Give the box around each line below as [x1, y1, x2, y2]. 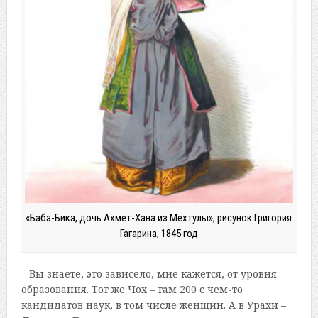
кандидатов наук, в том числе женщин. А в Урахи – [21, 297, 286, 312]
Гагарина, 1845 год [119, 226, 198, 240]
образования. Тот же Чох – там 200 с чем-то [21, 282, 243, 296]
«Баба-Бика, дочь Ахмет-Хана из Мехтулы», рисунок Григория [26, 211, 292, 224]
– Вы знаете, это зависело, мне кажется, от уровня [21, 266, 277, 280]
